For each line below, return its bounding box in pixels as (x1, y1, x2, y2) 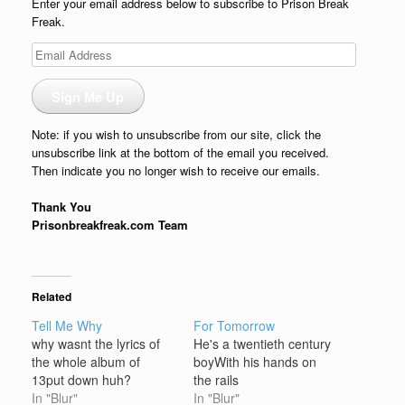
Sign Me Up (52, 87, 125, 106)
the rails (193, 371, 239, 390)
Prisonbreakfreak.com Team (32, 216, 188, 234)
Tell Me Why (32, 316, 102, 335)
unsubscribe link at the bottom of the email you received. (32, 144, 329, 162)
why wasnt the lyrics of (32, 334, 160, 353)
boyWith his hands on (193, 353, 316, 372)
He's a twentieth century (193, 334, 331, 353)
